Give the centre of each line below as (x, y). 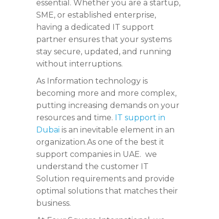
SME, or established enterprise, (96, 15)
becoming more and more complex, (106, 93)
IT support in (140, 118)
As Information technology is (92, 81)
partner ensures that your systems (104, 40)
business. (54, 203)
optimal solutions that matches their (107, 191)
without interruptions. (79, 64)
